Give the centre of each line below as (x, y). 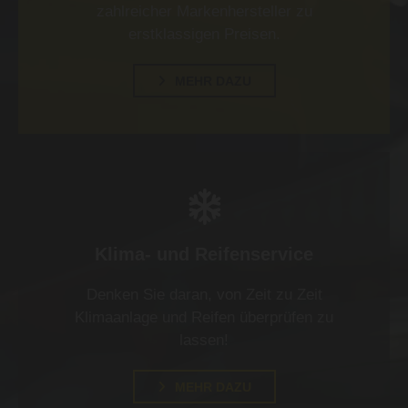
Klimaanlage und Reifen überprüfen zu (204, 318)
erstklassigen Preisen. (204, 35)
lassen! (204, 341)
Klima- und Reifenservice (204, 255)
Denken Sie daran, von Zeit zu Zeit (204, 295)
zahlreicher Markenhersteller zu (204, 12)
